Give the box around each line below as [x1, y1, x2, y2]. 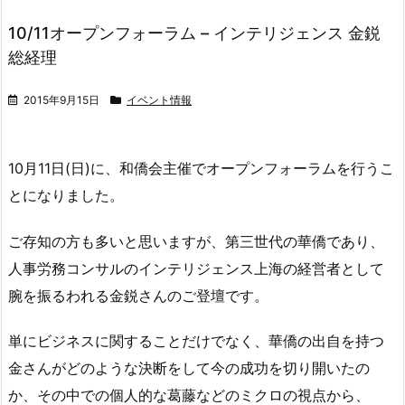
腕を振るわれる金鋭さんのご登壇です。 [8, 286, 268, 305]
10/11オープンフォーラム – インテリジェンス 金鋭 [8, 23, 381, 42]
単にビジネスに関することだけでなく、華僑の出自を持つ [8, 332, 384, 351]
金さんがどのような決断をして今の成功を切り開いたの [8, 359, 370, 378]
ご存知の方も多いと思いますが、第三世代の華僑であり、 [8, 231, 384, 250]
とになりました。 [8, 185, 124, 204]
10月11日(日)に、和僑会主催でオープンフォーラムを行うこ [8, 158, 394, 177]
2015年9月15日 [24, 92, 99, 107]
